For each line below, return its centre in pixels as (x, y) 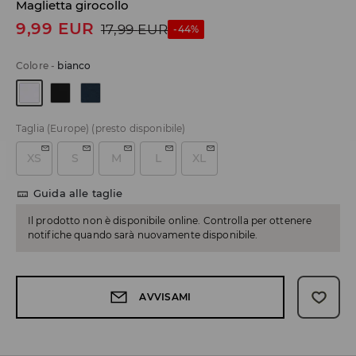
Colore (32, 66)
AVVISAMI (165, 297)
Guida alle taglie (78, 193)
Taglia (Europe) (53, 129)
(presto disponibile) (139, 129)
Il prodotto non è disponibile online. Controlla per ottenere (170, 221)
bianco (74, 66)
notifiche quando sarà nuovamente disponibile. (143, 235)
